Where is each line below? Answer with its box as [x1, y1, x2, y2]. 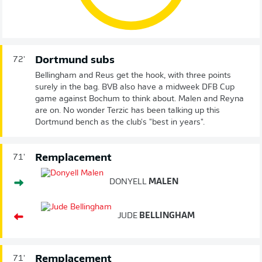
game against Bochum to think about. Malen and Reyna [35, 94, 244, 104]
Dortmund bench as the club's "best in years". [35, 118, 205, 127]
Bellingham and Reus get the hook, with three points [35, 71, 231, 80]
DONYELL [109, 177, 147, 187]
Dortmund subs [35, 54, 115, 66]
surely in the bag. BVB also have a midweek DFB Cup [35, 82, 235, 92]
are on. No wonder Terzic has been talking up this [35, 106, 220, 115]
